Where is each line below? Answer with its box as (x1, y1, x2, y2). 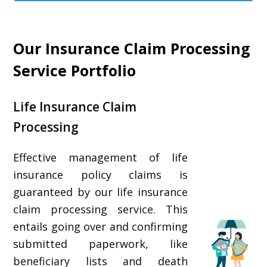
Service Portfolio (13, 60, 136, 80)
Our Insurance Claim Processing (13, 38, 251, 58)
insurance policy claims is (13, 167, 188, 182)
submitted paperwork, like (13, 237, 188, 251)
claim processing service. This (13, 202, 188, 216)
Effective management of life (13, 150, 188, 164)
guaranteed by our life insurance (13, 185, 188, 199)
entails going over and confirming (13, 219, 188, 234)
